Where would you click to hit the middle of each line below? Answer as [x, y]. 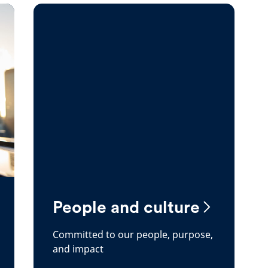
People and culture [126, 207]
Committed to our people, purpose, [133, 234]
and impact [78, 249]
